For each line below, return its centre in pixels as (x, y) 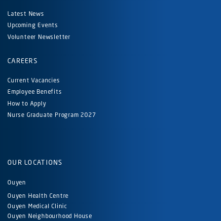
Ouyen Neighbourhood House (50, 216)
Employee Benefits (35, 92)
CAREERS (22, 60)
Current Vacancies (34, 80)
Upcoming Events (33, 25)
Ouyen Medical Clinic (37, 206)
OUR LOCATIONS (35, 163)
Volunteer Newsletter (39, 37)
